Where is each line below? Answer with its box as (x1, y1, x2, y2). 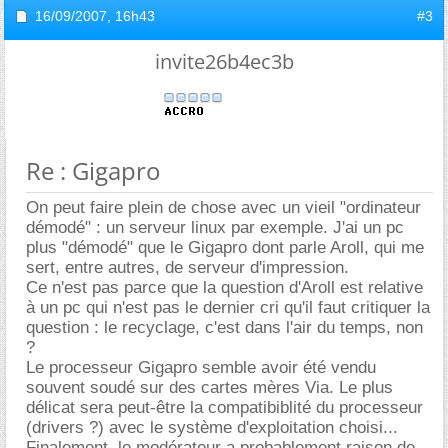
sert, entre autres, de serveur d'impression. (26, 258, 349, 277)
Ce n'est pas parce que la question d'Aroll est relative (26, 278, 423, 297)
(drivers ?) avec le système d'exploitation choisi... (26, 418, 398, 437)
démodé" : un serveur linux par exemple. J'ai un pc (26, 218, 404, 237)
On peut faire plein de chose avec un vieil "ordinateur (26, 198, 421, 217)
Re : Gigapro (26, 154, 160, 187)
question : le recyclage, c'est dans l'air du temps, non (26, 318, 423, 337)
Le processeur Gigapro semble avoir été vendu (26, 358, 376, 377)
